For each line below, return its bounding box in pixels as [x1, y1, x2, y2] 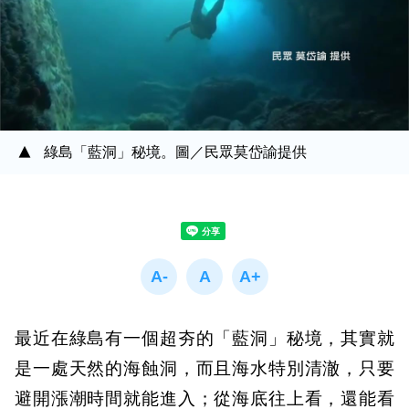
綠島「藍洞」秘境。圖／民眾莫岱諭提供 [44, 143, 307, 162]
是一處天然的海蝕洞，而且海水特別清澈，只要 [15, 358, 394, 380]
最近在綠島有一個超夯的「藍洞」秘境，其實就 [15, 328, 394, 350]
